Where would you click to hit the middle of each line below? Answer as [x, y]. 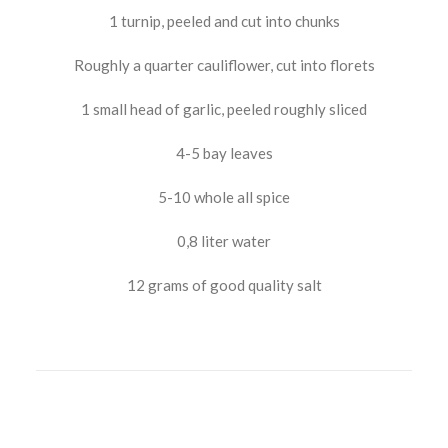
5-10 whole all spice [224, 197]
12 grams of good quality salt [224, 285]
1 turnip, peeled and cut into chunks [224, 21]
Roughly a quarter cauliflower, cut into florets [224, 65]
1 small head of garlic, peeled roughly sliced [224, 109]
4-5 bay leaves [224, 153]
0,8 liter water [224, 241]
